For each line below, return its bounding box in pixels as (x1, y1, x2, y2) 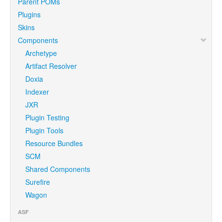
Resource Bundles (25, 138, 83, 148)
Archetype (25, 48, 57, 58)
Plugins (18, 9, 41, 19)
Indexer (25, 86, 49, 97)
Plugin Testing (25, 112, 69, 122)
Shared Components (25, 164, 90, 174)
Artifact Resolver (25, 60, 77, 71)
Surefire (25, 176, 50, 187)
